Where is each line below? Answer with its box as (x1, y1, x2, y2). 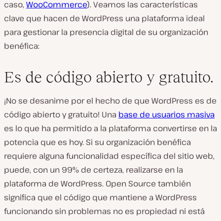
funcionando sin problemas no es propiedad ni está (4, 205, 205, 217)
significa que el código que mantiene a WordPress (4, 191, 197, 203)
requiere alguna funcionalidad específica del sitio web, (4, 150, 215, 161)
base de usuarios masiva (118, 109, 215, 120)
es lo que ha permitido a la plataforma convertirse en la (4, 122, 217, 134)
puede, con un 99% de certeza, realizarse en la (4, 164, 183, 175)
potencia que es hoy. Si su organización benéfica (4, 136, 191, 147)
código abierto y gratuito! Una (4, 109, 118, 120)
